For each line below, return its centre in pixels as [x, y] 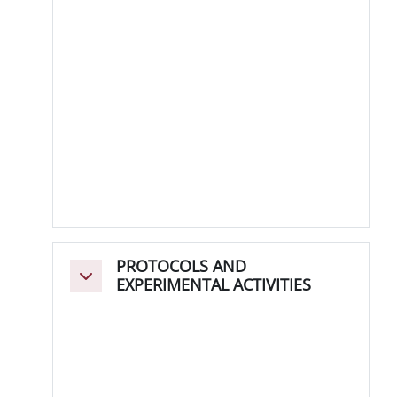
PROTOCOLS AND [182, 266]
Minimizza [110, 281]
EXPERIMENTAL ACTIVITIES [214, 285]
